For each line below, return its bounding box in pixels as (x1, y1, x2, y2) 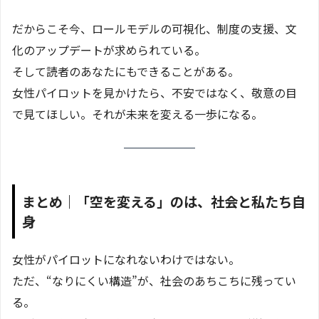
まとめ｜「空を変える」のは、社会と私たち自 (22, 192, 305, 212)
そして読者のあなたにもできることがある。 (12, 63, 239, 80)
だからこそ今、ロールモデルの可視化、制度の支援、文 (12, 20, 297, 38)
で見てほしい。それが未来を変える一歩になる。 (12, 105, 263, 123)
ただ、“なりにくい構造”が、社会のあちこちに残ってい (12, 271, 296, 289)
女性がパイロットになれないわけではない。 (12, 250, 240, 268)
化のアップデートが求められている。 (12, 41, 206, 59)
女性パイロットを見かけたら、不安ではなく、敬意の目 (12, 84, 297, 102)
